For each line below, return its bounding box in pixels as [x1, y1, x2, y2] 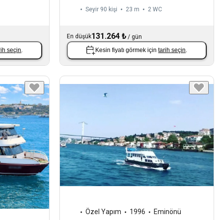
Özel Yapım [85, 208, 122, 216]
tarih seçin [158, 47, 186, 54]
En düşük [67, 32, 92, 40]
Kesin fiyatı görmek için [95, 47, 159, 54]
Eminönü [154, 208, 182, 216]
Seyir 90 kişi [85, 5, 118, 13]
